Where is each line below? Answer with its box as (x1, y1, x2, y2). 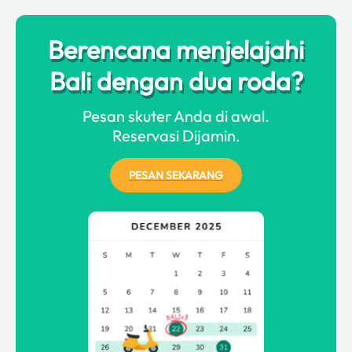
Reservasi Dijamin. (112, 125, 240, 145)
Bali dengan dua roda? (49, 64, 303, 97)
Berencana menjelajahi (48, 33, 304, 65)
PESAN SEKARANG (129, 167, 223, 182)
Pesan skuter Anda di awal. (82, 105, 269, 126)
